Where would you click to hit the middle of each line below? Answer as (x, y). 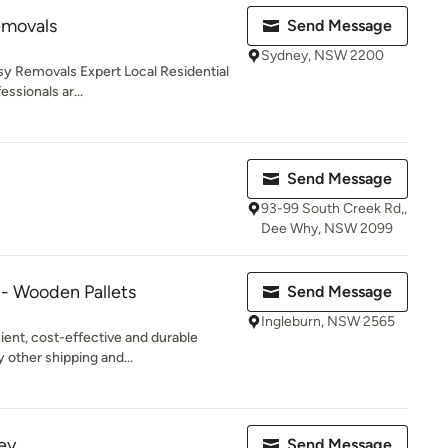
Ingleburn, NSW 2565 (328, 321)
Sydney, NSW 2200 (322, 55)
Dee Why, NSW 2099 (327, 228)
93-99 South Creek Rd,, (334, 208)
